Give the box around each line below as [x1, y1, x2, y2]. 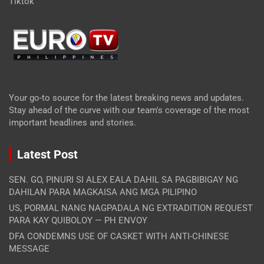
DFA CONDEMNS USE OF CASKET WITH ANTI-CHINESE [9, 231, 229, 242]
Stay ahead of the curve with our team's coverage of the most [9, 105, 249, 116]
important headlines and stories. [9, 117, 136, 128]
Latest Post [17, 147, 78, 162]
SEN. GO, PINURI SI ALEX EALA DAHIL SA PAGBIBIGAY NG [9, 174, 238, 186]
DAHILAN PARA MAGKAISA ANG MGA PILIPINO [9, 187, 197, 198]
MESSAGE [9, 243, 49, 255]
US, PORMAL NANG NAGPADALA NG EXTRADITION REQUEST [9, 203, 253, 214]
